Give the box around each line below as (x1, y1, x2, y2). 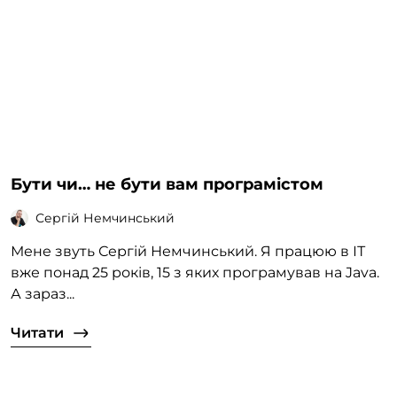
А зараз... (11, 285, 74, 303)
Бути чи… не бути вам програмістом (11, 175, 323, 195)
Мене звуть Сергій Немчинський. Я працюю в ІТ (11, 243, 365, 261)
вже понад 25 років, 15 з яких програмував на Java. (11, 264, 379, 282)
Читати (11, 324, 64, 342)
